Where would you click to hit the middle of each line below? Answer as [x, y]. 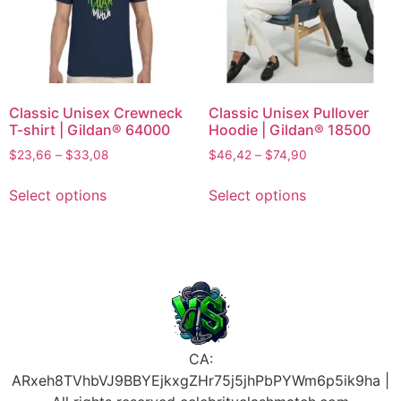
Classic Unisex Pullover [288, 113]
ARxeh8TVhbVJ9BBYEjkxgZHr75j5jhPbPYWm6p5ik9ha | [200, 380]
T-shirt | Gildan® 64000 [90, 130]
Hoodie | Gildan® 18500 [289, 130]
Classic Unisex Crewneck [96, 113]
